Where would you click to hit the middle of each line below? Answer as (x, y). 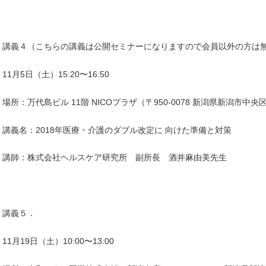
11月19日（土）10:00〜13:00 (58, 241)
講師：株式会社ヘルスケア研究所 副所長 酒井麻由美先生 (115, 158)
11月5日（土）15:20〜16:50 (56, 74)
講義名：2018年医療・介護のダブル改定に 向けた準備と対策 (117, 130)
